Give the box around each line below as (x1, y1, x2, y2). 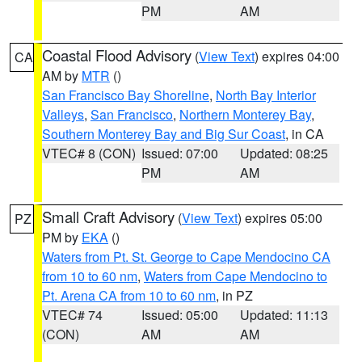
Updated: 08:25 (240, 144, 329, 162)
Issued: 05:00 (141, 305, 218, 324)
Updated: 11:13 (240, 305, 329, 324)
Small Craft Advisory (42, 206, 175, 227)
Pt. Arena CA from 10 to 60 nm (42, 286, 216, 305)
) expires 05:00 (238, 208, 322, 227)
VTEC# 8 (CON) (42, 144, 136, 162)
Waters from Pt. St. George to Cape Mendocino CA (42, 247, 330, 266)
